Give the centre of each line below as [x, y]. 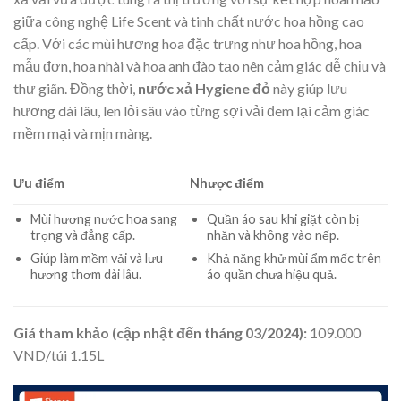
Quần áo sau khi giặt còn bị [282, 218]
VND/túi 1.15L [59, 354]
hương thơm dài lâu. [85, 275]
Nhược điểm [227, 183]
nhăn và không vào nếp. [273, 235]
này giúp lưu [310, 89]
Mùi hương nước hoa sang [103, 218]
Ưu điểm [39, 183]
